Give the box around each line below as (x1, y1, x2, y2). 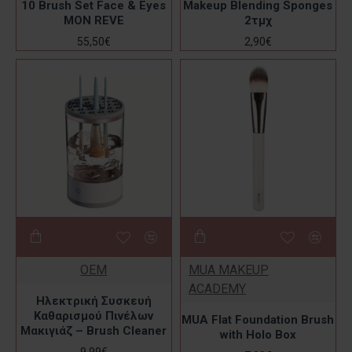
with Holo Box (219, 328, 296, 342)
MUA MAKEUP (188, 262, 269, 277)
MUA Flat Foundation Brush (181, 313, 335, 327)
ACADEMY (188, 281, 246, 296)
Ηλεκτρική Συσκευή (35, 294, 152, 308)
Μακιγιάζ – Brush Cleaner (20, 324, 167, 338)
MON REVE (63, 13, 124, 27)
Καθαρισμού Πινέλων (34, 309, 154, 323)
